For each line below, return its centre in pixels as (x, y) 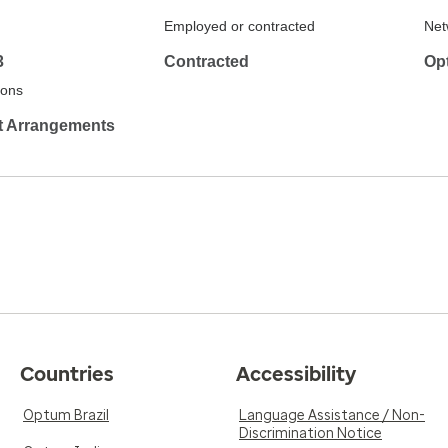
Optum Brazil (66, 415)
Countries (67, 374)
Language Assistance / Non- (332, 415)
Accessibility (296, 374)
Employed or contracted (239, 26)
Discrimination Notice (310, 433)
